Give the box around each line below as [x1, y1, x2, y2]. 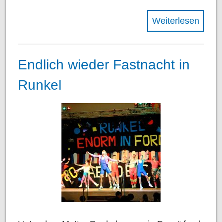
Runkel [18, 77, 61, 93]
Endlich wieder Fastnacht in [18, 57, 190, 73]
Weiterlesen [152, 15, 199, 26]
